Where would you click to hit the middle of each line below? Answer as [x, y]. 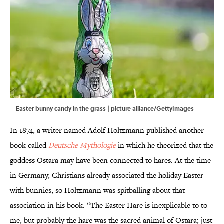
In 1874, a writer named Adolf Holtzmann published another [107, 130]
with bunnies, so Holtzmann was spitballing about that [97, 190]
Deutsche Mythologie [82, 145]
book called [29, 145]
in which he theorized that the [166, 145]
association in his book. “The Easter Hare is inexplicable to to [109, 205]
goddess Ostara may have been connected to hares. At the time [110, 160]
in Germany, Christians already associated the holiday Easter [107, 175]
